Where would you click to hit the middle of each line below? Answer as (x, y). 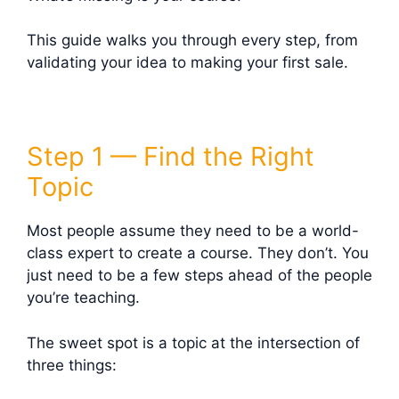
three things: (72, 365)
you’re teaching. (83, 298)
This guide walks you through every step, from (192, 41)
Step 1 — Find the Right (171, 157)
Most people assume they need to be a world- (193, 231)
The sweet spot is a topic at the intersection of (193, 342)
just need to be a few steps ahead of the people (199, 276)
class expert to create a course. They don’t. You (198, 253)
